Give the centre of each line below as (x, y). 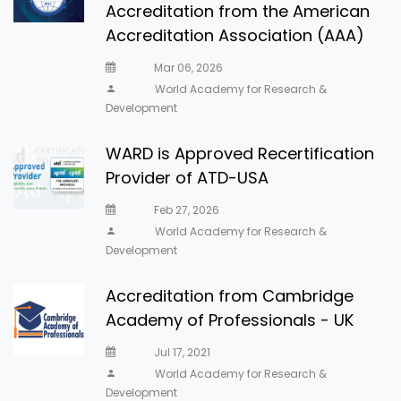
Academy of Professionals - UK (230, 320)
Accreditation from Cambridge (230, 296)
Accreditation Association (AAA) (235, 36)
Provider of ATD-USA (188, 178)
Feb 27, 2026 (186, 210)
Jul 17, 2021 (181, 353)
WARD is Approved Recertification (240, 154)
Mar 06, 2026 (188, 68)
